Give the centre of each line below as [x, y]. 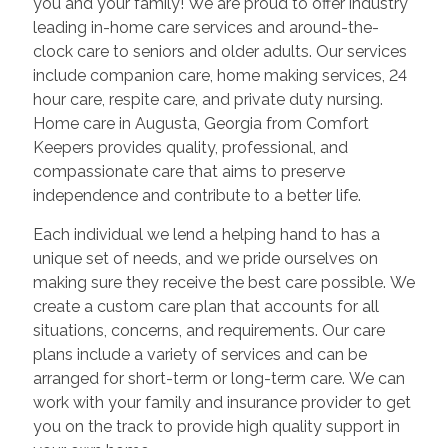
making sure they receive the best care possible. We [176, 282]
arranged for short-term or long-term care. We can [171, 378]
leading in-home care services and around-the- [205, 27]
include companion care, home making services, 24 [105, 75]
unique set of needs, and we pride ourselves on [108, 258]
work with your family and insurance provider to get [221, 402]
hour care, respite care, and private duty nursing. [160, 99]
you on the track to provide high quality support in [216, 426]
